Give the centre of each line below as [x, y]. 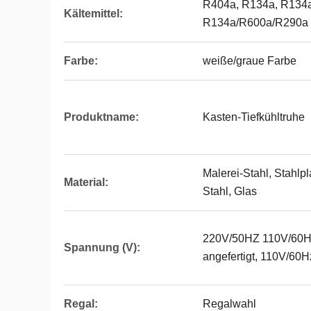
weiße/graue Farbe [250, 61]
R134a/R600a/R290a [255, 23]
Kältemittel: [93, 14]
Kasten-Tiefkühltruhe [254, 117]
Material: [86, 182]
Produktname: [101, 117]
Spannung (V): [102, 247]
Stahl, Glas [230, 191]
